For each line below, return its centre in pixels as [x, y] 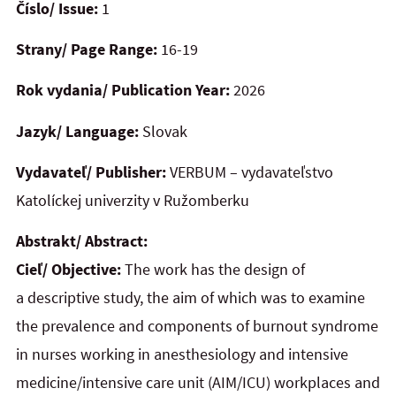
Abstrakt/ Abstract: [84, 241]
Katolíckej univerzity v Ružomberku [133, 201]
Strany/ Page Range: [88, 49]
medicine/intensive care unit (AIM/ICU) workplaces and [198, 383]
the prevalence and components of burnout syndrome [197, 326]
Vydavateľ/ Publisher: [91, 172]
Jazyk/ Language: [77, 131]
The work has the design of [213, 270]
